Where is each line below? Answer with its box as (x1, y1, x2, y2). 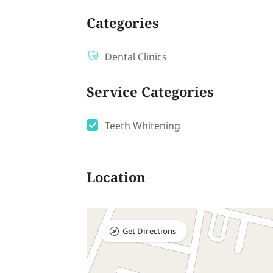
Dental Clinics (105, 50, 167, 65)
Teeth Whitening (105, 119, 180, 133)
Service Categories (87, 83, 214, 104)
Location (87, 168, 146, 190)
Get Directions (122, 225, 176, 238)
